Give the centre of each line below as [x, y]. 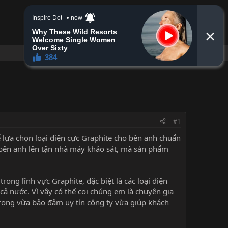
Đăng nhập [64, 35]
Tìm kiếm [165, 35]
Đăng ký [108, 35]
